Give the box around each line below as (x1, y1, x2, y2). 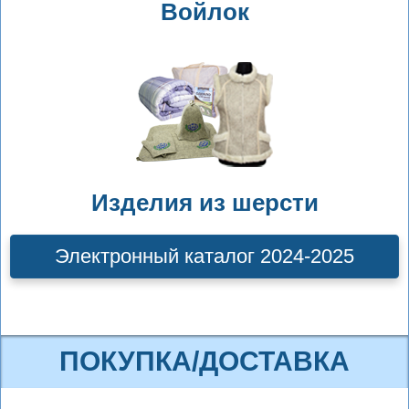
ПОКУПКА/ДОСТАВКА (59, 346, 350, 376)
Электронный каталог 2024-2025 (55, 245, 354, 267)
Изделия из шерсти (90, 189, 319, 216)
